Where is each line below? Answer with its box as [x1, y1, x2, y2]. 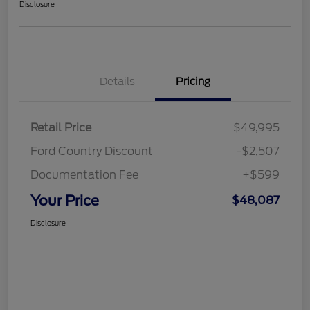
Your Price [30, 192, 99, 209]
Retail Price [30, 120, 91, 134]
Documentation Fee [30, 167, 138, 181]
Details [99, 75, 135, 88]
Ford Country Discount [30, 144, 153, 158]
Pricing [176, 75, 210, 88]
